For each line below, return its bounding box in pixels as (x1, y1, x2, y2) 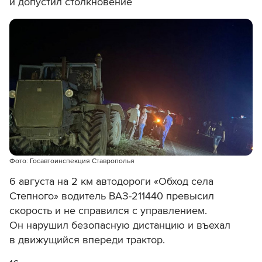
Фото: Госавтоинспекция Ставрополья (9, 157, 135, 166)
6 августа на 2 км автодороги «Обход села (9, 175, 213, 188)
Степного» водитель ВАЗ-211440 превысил (9, 189, 214, 203)
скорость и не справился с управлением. (9, 204, 207, 218)
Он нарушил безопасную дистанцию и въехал (9, 219, 230, 232)
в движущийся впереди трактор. (9, 233, 165, 247)
